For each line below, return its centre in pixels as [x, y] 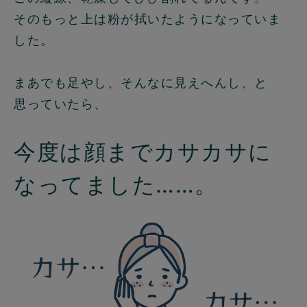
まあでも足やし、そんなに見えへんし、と [141, 83]
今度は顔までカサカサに [143, 152]
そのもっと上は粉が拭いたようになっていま [147, 19]
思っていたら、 [61, 104]
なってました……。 [116, 185]
